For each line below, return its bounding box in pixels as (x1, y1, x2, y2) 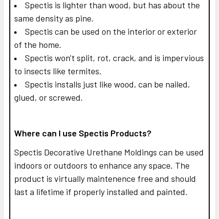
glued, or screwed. (14, 91, 83, 103)
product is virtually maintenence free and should (14, 173, 196, 184)
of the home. (14, 39, 62, 50)
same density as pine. (14, 12, 94, 23)
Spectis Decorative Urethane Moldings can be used (14, 146, 204, 157)
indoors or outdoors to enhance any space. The (14, 159, 190, 171)
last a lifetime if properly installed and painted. (14, 186, 190, 197)
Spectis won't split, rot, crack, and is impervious (25, 52, 204, 63)
